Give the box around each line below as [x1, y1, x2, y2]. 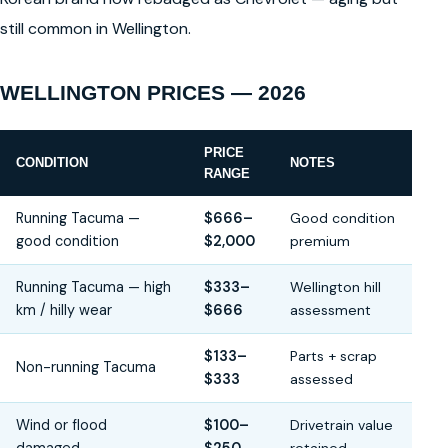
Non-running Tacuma [16, 358, 156, 377]
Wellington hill [290, 278, 381, 297]
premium [290, 232, 350, 251]
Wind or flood [16, 416, 107, 435]
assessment [290, 301, 371, 320]
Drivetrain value [290, 416, 393, 435]
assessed [290, 370, 353, 389]
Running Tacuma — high [16, 278, 171, 297]
